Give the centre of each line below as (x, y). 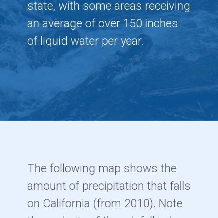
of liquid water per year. (85, 41)
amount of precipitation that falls (109, 186)
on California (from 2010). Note (105, 203)
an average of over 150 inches (102, 23)
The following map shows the (102, 168)
